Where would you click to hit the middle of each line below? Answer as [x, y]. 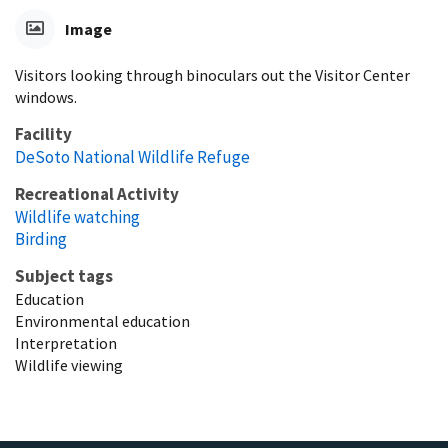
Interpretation [66, 342]
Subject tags [64, 275]
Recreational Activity [97, 193]
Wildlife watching [77, 216]
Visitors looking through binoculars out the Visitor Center [212, 74]
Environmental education [102, 320]
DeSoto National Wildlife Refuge [132, 156]
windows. [46, 96]
